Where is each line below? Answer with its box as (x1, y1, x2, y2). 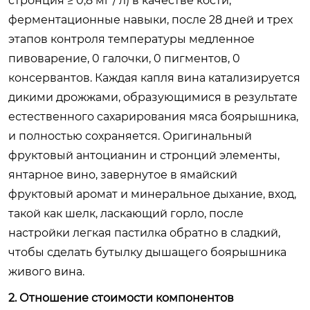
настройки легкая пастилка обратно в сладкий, (8, 226, 280, 239)
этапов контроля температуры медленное (8, 32, 255, 46)
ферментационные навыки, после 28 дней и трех (8, 12, 293, 26)
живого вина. (8, 264, 84, 278)
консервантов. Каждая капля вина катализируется (8, 71, 300, 84)
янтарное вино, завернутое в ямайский (8, 167, 237, 181)
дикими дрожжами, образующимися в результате (8, 90, 298, 104)
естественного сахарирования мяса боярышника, (8, 109, 298, 123)
